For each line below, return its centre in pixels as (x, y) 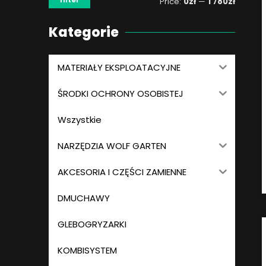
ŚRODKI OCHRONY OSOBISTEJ (121, 94)
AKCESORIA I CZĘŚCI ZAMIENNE (122, 172)
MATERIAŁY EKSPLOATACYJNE (119, 68)
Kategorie (84, 32)
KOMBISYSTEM (87, 251)
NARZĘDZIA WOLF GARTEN (112, 146)
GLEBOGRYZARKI (92, 224)
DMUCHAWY (84, 198)
